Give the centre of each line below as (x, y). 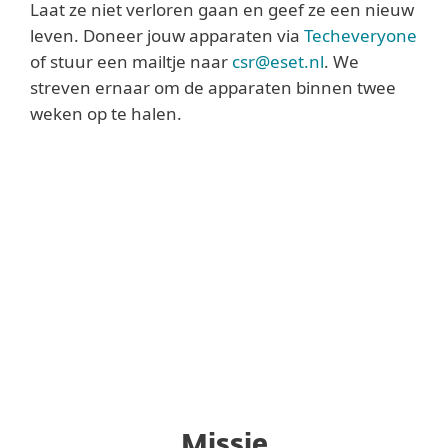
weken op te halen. (106, 113)
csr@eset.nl (278, 61)
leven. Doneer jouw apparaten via (167, 35)
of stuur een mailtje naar (131, 61)
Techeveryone (360, 35)
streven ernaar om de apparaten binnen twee (213, 87)
